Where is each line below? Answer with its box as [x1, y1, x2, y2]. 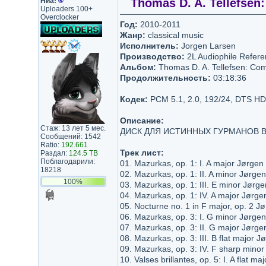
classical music [145, 30, 204, 40]
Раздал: [40, 149, 69, 157]
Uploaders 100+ [40, 5, 93, 13]
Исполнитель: [119, 41, 181, 50]
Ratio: [40, 141, 61, 149]
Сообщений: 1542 [40, 132, 101, 141]
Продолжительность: [119, 73, 211, 83]
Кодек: [119, 94, 148, 104]
